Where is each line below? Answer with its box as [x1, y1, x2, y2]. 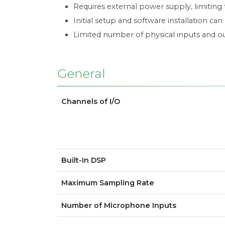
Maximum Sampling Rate [61, 178, 154, 187]
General [57, 66, 105, 81]
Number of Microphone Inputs [61, 201, 176, 210]
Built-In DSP [61, 156, 106, 165]
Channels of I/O [61, 97, 120, 106]
